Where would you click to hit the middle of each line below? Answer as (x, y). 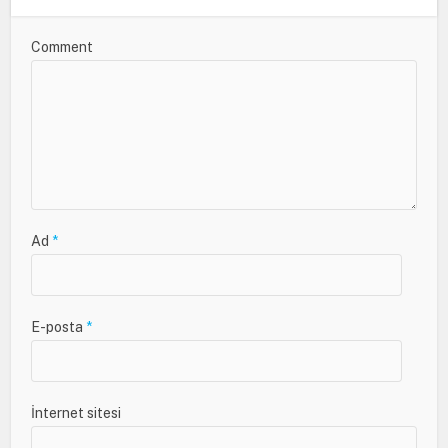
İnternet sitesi (76, 413)
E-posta (59, 327)
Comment (62, 47)
